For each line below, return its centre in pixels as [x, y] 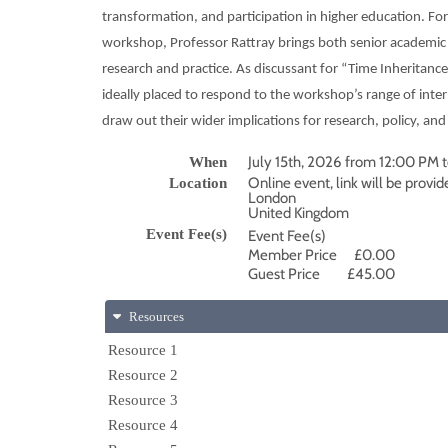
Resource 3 [143, 399]
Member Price [292, 254]
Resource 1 [143, 349]
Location [197, 182]
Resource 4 [143, 424]
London [271, 197]
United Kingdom [298, 212]
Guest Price [283, 273]
